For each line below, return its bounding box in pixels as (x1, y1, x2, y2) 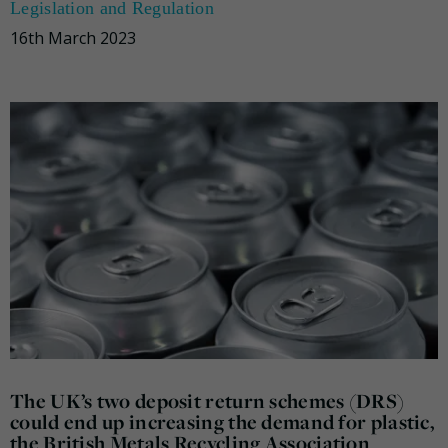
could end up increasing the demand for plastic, (10, 407, 435, 435)
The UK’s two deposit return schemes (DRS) (10, 386, 405, 414)
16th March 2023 (10, 27, 136, 50)
